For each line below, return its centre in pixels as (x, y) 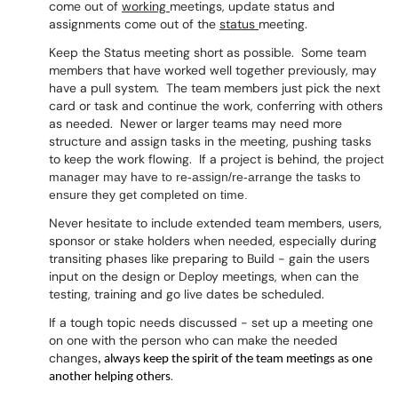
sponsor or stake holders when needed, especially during (213, 241)
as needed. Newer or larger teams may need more (195, 123)
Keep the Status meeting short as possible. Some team (207, 52)
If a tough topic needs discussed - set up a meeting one (211, 322)
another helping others (110, 377)
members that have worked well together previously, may (213, 70)
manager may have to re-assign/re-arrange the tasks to (205, 177)
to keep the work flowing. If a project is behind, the (197, 159)
